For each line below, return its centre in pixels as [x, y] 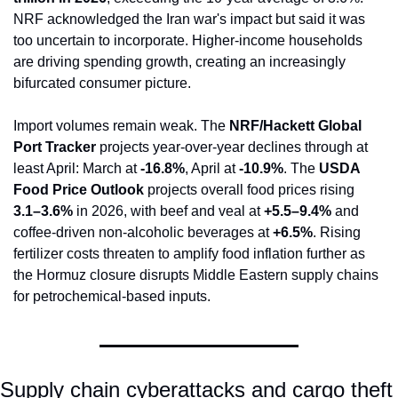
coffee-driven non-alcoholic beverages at [143, 233]
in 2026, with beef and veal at [168, 211]
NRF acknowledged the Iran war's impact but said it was [189, 20]
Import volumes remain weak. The [121, 126]
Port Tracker [55, 147]
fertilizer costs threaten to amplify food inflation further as [189, 254]
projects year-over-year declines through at [232, 147]
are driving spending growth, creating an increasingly [179, 62]
